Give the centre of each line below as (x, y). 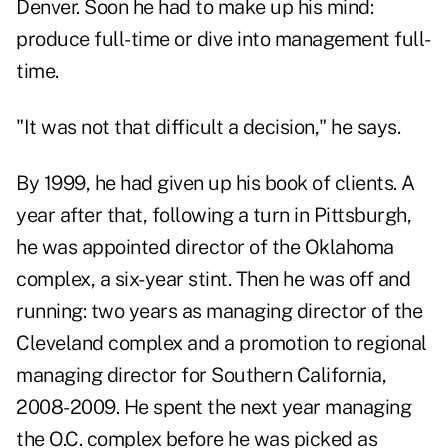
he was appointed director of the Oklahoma (205, 247)
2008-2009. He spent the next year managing (213, 407)
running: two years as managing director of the (219, 311)
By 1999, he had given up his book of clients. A (215, 183)
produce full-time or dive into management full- (223, 39)
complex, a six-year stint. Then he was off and (213, 279)
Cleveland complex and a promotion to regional (221, 343)
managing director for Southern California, (201, 375)
